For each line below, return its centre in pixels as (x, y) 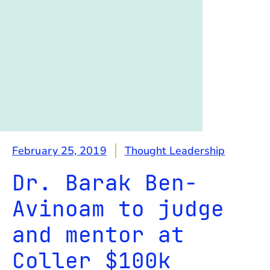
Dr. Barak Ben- (105, 182)
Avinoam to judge (118, 208)
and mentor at (98, 234)
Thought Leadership (175, 150)
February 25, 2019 (59, 150)
